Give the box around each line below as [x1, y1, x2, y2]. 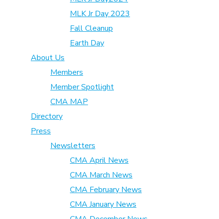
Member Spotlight [50, 82, 114, 93]
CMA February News [70, 184, 142, 196]
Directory [31, 111, 63, 122]
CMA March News [70, 170, 132, 181]
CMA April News [70, 155, 129, 166]
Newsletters [50, 140, 95, 152]
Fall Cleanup [70, 23, 113, 34]
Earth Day [70, 38, 104, 49]
